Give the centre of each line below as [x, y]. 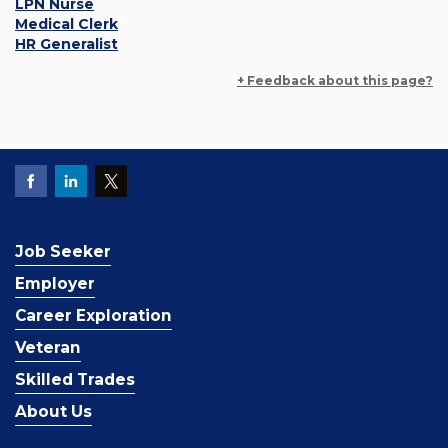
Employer [55, 284]
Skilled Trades [75, 380]
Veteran [48, 348]
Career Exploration [93, 316]
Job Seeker [63, 252]
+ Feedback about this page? [335, 81]
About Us [53, 412]
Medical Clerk [66, 24]
